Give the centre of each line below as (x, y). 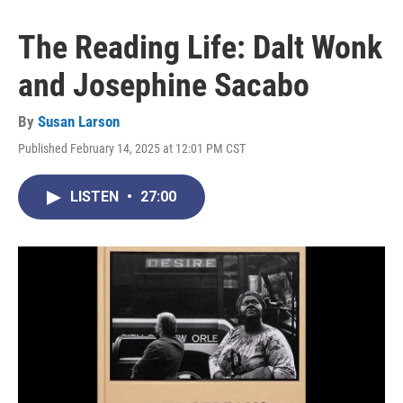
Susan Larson (79, 122)
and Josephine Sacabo (164, 86)
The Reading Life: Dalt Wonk (200, 48)
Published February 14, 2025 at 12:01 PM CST (132, 149)
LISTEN (96, 197)
